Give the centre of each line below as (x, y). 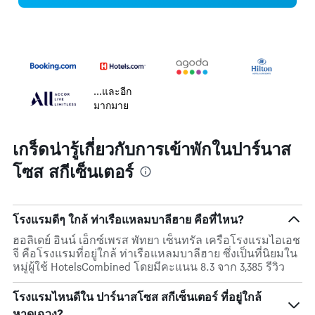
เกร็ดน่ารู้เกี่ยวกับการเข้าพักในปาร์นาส (152, 149)
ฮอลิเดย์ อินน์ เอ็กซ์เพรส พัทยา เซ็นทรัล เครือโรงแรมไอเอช (156, 240)
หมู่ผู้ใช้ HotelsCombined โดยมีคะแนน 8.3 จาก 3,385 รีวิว (149, 267)
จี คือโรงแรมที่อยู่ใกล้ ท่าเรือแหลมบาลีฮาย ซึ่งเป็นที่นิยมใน (155, 254)
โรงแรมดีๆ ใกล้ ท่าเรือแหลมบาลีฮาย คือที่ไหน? (128, 220)
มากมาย (111, 105)
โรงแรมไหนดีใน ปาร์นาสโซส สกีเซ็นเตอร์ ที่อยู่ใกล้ (137, 297)
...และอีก (112, 91)
